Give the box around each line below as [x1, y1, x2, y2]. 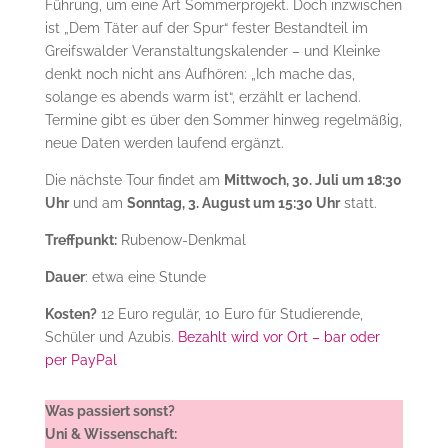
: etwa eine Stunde [84, 268, 206, 285]
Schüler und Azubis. [44, 328, 178, 345]
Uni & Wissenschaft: [44, 425, 177, 442]
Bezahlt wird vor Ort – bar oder [177, 328, 380, 345]
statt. [339, 194, 377, 211]
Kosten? [44, 305, 97, 322]
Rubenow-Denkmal [116, 231, 246, 248]
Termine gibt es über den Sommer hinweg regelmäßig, [44, 111, 402, 128]
